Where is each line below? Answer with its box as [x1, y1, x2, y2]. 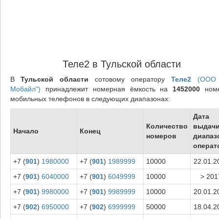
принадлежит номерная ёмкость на [40, 85, 173, 93]
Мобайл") [10, 85, 41, 93]
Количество [146, 122, 188, 130]
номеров [146, 131, 176, 140]
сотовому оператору [88, 75, 171, 83]
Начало [13, 127, 39, 135]
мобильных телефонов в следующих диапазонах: [10, 94, 170, 103]
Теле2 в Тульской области [62, 58, 181, 69]
